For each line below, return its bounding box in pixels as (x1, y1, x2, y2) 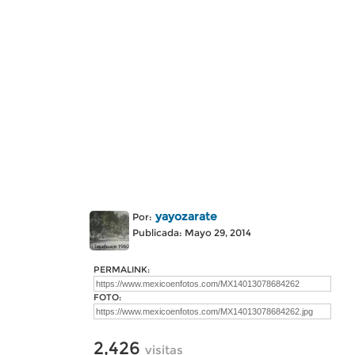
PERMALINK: (94, 264, 150, 275)
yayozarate (155, 209, 217, 223)
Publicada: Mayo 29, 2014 (132, 227, 251, 239)
